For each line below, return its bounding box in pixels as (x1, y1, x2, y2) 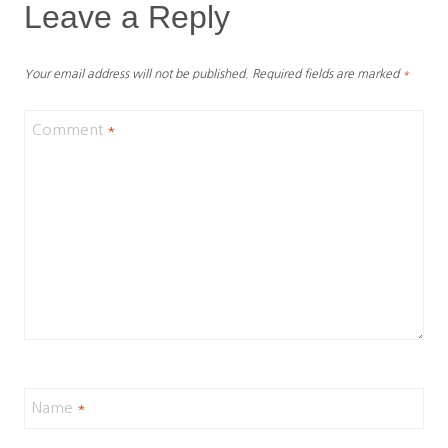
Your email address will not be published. (24, 68, 249, 81)
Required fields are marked (252, 68, 402, 81)
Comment (31, 122, 107, 138)
